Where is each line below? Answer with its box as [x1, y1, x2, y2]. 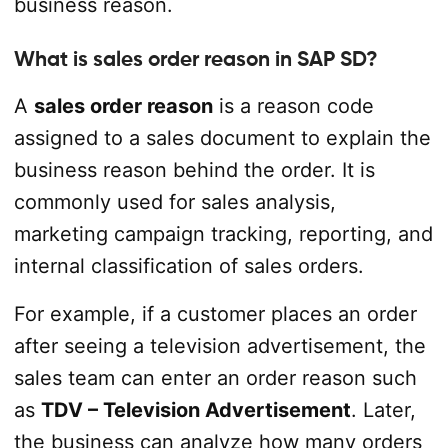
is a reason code [212, 94, 374, 118]
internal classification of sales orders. [13, 254, 364, 278]
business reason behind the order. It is [13, 158, 375, 182]
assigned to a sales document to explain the [13, 126, 431, 150]
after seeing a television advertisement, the [13, 334, 426, 358]
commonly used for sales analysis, [13, 190, 336, 214]
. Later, [350, 398, 416, 422]
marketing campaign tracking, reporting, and [13, 222, 433, 246]
